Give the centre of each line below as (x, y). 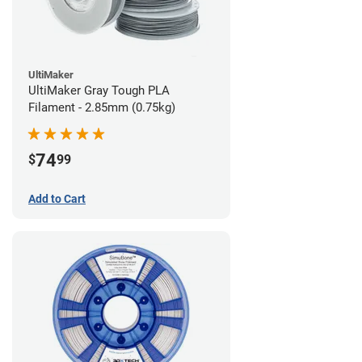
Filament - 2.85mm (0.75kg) (102, 107)
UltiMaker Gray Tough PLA (99, 90)
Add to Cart (57, 198)
